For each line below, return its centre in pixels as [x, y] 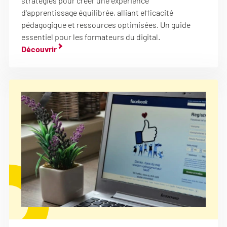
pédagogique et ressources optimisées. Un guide [106, 25]
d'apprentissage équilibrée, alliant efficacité [97, 12]
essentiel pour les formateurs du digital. [91, 37]
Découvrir [39, 49]
